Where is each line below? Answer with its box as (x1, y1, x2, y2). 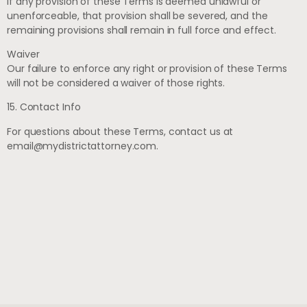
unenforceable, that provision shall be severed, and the (7, 8, 268, 23)
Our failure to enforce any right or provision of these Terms (7, 61, 287, 75)
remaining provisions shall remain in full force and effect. (7, 23, 277, 37)
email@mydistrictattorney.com (7, 138, 157, 153)
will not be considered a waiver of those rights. (7, 75, 225, 90)
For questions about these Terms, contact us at (7, 124, 234, 138)
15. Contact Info (7, 100, 81, 114)
